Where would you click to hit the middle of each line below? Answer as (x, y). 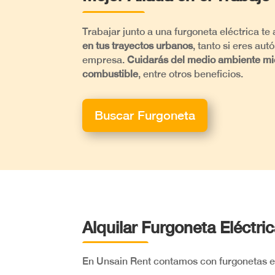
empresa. (105, 60)
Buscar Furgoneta (145, 115)
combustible (110, 74)
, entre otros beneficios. (191, 74)
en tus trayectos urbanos (138, 45)
